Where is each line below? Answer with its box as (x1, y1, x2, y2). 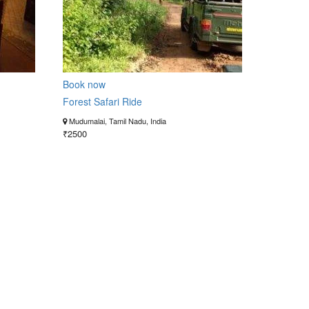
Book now (62, 77, 106, 91)
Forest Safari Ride (62, 94, 142, 108)
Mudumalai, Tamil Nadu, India (66, 115, 166, 126)
